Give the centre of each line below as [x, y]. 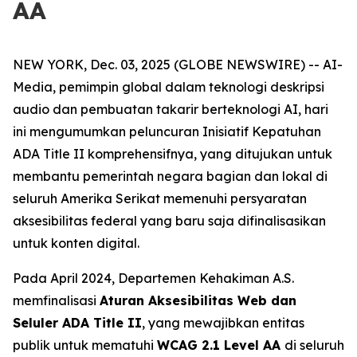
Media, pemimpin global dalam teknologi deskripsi [169, 87]
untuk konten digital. [76, 243]
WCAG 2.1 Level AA [221, 345]
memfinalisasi [56, 300]
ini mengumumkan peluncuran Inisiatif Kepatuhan [167, 131]
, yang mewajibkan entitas [223, 323]
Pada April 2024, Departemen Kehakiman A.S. [153, 278]
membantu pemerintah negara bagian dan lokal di [170, 176]
